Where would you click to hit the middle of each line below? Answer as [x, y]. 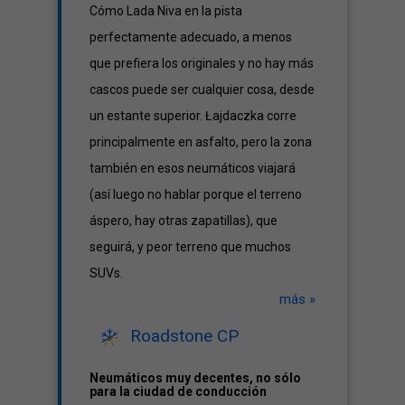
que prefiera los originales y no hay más [202, 63]
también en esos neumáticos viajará [193, 168]
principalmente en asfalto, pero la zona [201, 142]
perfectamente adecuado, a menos [191, 37]
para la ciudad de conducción [178, 391]
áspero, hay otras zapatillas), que [184, 221]
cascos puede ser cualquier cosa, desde [202, 89]
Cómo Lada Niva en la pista [166, 11]
